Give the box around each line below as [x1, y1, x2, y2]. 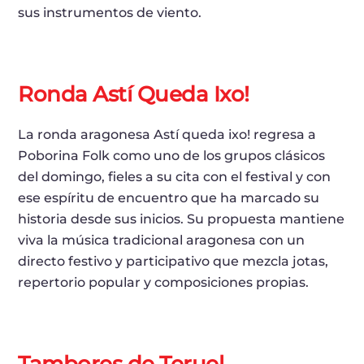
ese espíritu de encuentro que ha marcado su [18, 190, 320, 206]
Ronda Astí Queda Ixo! [18, 81, 249, 107]
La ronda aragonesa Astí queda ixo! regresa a [18, 127, 317, 143]
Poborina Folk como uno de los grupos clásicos [18, 148, 326, 164]
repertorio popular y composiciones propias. [18, 275, 310, 291]
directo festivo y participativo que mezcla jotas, [18, 253, 329, 270]
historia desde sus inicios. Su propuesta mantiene [18, 211, 345, 227]
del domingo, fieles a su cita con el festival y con [18, 169, 331, 185]
